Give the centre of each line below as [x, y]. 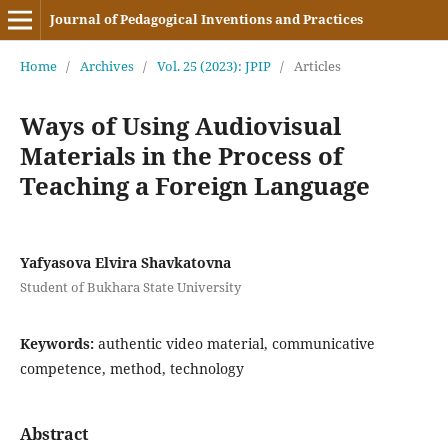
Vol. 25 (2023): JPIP [213, 65]
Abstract [53, 433]
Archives [106, 65]
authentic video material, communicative [236, 343]
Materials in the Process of [181, 155]
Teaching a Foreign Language [194, 185]
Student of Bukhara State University [130, 286]
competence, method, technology [131, 368]
